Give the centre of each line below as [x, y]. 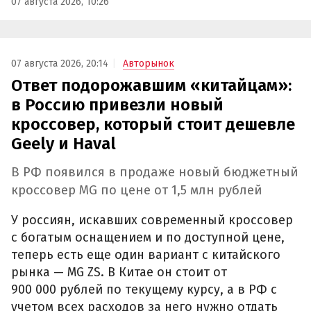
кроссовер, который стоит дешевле [153, 125]
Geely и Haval [64, 144]
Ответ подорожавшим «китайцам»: [151, 86]
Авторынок [149, 64]
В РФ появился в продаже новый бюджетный [155, 172]
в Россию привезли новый [117, 105]
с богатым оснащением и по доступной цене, [148, 238]
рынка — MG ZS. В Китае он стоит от [119, 272]
